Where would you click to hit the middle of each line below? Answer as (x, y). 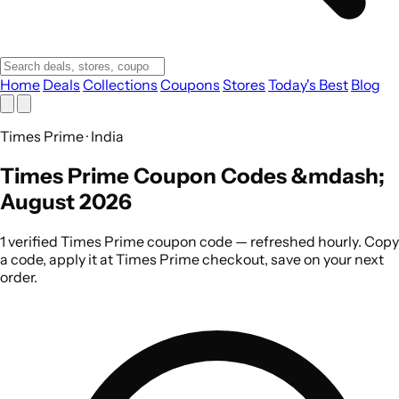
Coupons (190, 85)
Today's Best (308, 85)
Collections (120, 85)
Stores (244, 85)
